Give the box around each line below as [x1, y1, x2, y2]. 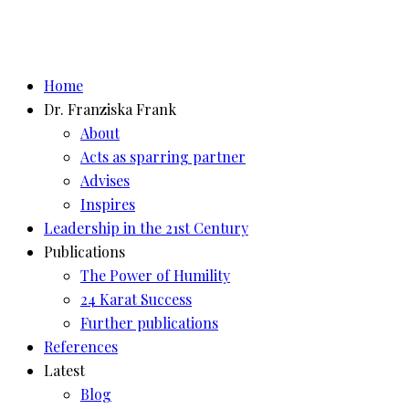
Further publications [80, 313, 218, 332]
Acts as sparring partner [80, 147, 246, 166]
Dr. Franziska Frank [44, 100, 176, 119]
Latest [44, 361, 85, 380]
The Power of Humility [80, 266, 230, 285]
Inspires [80, 194, 135, 214]
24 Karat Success [80, 289, 192, 309]
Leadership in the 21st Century [44, 218, 248, 237]
